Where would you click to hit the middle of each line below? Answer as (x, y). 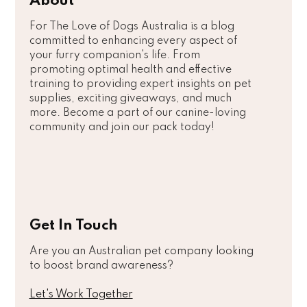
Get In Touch (73, 226)
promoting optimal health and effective (130, 70)
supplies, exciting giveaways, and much (130, 99)
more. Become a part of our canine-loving (137, 113)
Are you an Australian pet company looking (141, 252)
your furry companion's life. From (114, 56)
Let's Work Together (81, 295)
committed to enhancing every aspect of (133, 41)
